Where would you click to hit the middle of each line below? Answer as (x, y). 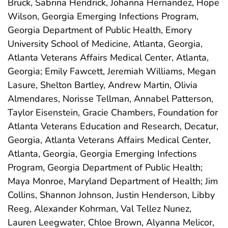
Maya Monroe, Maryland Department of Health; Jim (113, 181)
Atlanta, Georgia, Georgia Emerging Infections (102, 153)
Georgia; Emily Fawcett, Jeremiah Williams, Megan (112, 71)
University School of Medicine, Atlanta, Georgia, (105, 44)
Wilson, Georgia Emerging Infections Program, (103, 16)
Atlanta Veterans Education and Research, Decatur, (113, 126)
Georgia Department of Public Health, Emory (100, 30)
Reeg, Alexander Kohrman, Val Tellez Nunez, (99, 208)
